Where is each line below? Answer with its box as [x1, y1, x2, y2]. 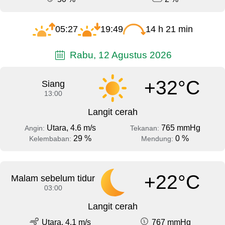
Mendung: [141, 134, 175, 143]
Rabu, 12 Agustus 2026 [67, 49, 172, 61]
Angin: [24, 124, 47, 132]
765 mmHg [161, 123, 200, 132]
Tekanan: [130, 124, 161, 132]
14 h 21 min [145, 24, 193, 35]
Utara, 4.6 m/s [46, 123, 96, 132]
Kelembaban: [29, 134, 73, 143]
